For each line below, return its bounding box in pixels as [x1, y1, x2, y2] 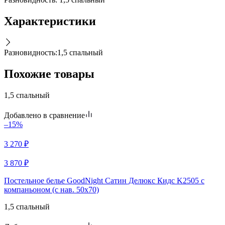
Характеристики [4, 15, 96, 28]
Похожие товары [4, 67, 94, 81]
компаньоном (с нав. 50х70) [4, 185, 99, 194]
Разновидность [4, 48, 55, 57]
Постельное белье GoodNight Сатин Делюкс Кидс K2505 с [4, 176, 204, 185]
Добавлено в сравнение [4, 110, 85, 120]
